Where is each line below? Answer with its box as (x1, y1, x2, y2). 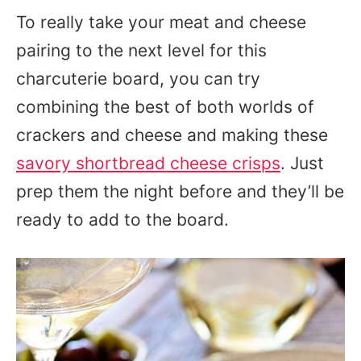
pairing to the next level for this (16, 40, 267, 60)
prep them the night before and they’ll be (16, 181, 344, 201)
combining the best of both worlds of (16, 97, 314, 117)
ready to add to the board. (16, 210, 234, 230)
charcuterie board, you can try (16, 68, 260, 89)
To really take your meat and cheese (16, 12, 306, 32)
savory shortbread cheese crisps (16, 153, 280, 173)
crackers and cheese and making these (16, 125, 328, 145)
